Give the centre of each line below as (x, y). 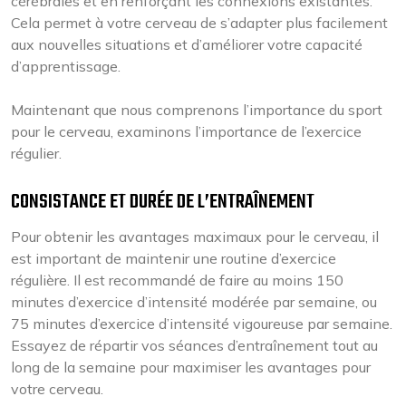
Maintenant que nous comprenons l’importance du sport (197, 110)
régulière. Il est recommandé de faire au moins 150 (177, 280)
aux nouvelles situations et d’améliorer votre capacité (187, 44)
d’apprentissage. (66, 66)
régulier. (36, 153)
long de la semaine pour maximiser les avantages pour (191, 367)
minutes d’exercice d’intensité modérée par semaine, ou (194, 302)
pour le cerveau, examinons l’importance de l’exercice (186, 131)
